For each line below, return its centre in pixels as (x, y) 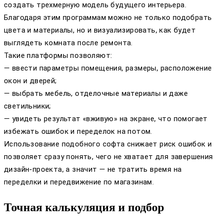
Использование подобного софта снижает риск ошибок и (108, 144)
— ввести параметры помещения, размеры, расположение (108, 68)
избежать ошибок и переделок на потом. (78, 132)
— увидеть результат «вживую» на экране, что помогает (106, 119)
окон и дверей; (30, 81)
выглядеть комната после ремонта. (68, 43)
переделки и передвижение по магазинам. (79, 182)
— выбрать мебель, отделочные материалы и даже (96, 94)
